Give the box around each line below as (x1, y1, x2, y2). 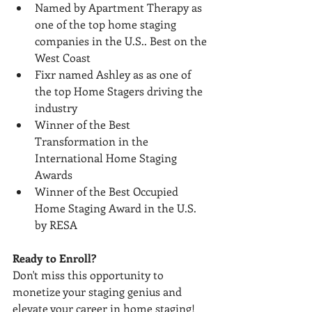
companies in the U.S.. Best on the (35, 33, 210, 48)
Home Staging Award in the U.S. (35, 200, 199, 215)
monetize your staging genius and (13, 283, 185, 299)
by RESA (35, 217, 77, 232)
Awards (35, 166, 72, 182)
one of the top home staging (35, 16, 179, 31)
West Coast (35, 49, 91, 65)
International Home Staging (35, 150, 180, 165)
